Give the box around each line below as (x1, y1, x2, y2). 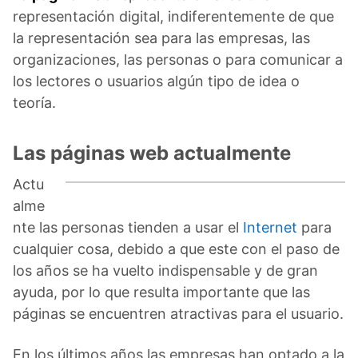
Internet (243, 218, 297, 236)
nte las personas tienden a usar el (13, 218, 243, 236)
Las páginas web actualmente (13, 141, 291, 165)
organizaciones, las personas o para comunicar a (13, 50, 343, 68)
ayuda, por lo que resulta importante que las (13, 283, 310, 300)
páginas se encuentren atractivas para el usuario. (13, 304, 344, 322)
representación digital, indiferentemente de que (13, 7, 334, 25)
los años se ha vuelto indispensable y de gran (13, 261, 318, 279)
